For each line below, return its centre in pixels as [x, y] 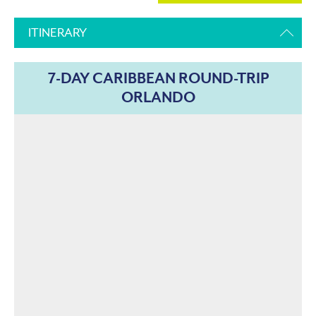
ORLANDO [158, 97]
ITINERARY [57, 32]
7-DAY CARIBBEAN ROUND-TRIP [158, 78]
